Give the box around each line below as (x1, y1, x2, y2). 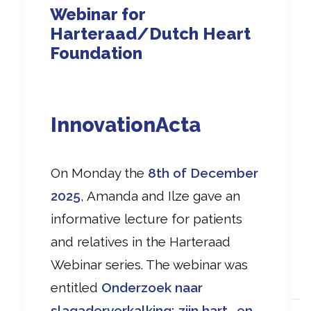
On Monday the (51, 165, 148, 180)
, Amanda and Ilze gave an (81, 187, 240, 203)
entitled (51, 279, 101, 295)
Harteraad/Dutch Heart (50, 23, 251, 44)
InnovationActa (51, 112, 201, 137)
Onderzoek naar (101, 279, 203, 295)
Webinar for (50, 3, 145, 24)
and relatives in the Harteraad (51, 233, 230, 249)
